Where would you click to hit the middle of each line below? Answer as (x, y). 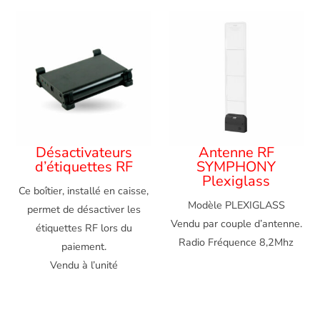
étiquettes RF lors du (84, 228)
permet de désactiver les (84, 210)
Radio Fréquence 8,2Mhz (236, 242)
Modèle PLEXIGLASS (236, 205)
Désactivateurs (84, 153)
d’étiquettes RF (84, 167)
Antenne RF (236, 153)
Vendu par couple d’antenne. (236, 224)
